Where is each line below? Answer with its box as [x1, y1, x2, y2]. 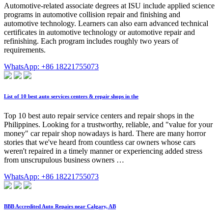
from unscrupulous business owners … [4, 155, 124, 164]
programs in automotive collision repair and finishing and [4, 10, 180, 19]
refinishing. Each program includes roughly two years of [4, 37, 178, 46]
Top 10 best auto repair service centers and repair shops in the [4, 111, 194, 120]
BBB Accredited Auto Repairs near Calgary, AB [4, 203, 116, 209]
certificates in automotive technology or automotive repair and [4, 28, 195, 37]
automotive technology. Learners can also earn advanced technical [4, 19, 208, 28]
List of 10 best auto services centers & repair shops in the [4, 93, 138, 99]
